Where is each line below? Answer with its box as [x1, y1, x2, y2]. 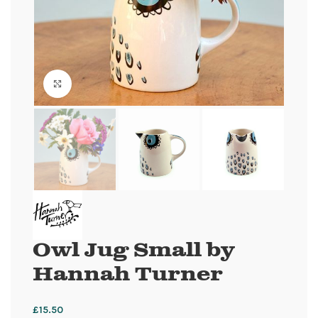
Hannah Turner [33, 265, 223, 285]
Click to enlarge [72, 78, 141, 89]
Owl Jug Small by [33, 241, 235, 261]
